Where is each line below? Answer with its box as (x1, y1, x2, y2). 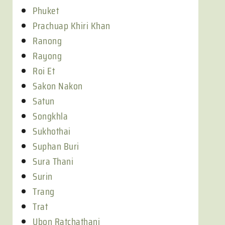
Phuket (33, 3, 59, 19)
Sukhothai (33, 123, 71, 139)
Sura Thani (33, 153, 73, 169)
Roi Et (33, 63, 55, 79)
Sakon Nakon (33, 78, 83, 94)
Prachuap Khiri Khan (33, 18, 110, 34)
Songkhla (33, 108, 68, 124)
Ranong (33, 33, 62, 49)
